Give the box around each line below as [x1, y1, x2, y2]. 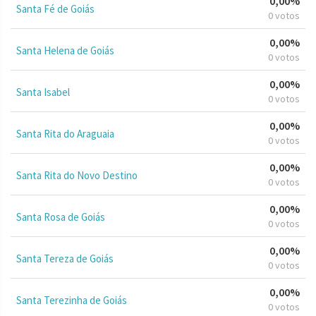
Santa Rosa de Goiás [16, 209, 105, 224]
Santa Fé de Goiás [16, 1, 95, 16]
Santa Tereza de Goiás [16, 251, 114, 265]
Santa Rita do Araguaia [16, 126, 114, 140]
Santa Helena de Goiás [16, 43, 114, 57]
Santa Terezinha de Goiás [16, 293, 127, 307]
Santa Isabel [16, 85, 70, 99]
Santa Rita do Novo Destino [16, 168, 138, 182]
